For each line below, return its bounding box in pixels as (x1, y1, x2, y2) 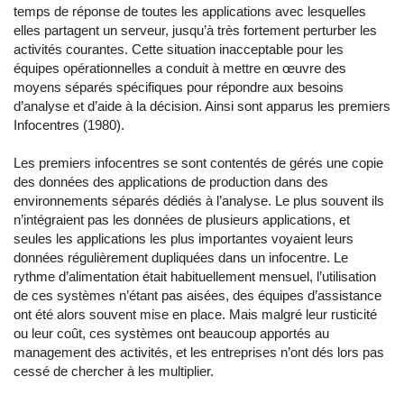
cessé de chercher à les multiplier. (14, 363, 214, 379)
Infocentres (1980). (14, 117, 124, 133)
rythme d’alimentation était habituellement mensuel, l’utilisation (14, 269, 376, 284)
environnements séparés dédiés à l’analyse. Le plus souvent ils (14, 193, 384, 208)
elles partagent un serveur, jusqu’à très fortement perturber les (14, 23, 377, 38)
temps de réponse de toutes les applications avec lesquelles (14, 4, 366, 19)
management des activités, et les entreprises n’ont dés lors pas (14, 344, 384, 360)
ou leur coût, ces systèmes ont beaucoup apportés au (14, 326, 329, 341)
